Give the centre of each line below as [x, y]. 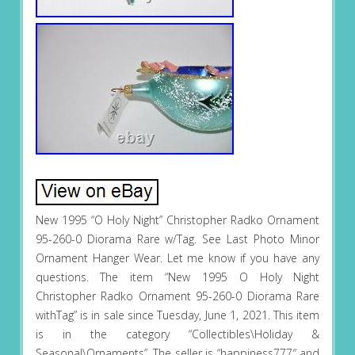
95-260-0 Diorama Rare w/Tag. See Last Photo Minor [177, 239]
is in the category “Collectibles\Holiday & [177, 334]
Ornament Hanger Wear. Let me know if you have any [177, 258]
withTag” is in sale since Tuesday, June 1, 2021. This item [177, 315]
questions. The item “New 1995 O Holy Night [177, 277]
